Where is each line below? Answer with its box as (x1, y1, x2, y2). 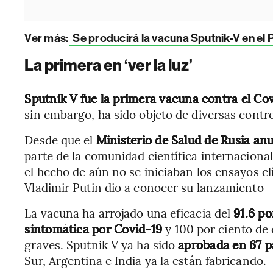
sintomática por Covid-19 (24, 221, 166, 236)
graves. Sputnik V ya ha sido (24, 236, 179, 252)
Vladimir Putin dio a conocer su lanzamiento (24, 179, 264, 195)
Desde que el (24, 132, 96, 147)
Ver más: (24, 31, 69, 45)
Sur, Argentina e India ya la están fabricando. (24, 252, 266, 268)
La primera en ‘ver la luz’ (24, 56, 193, 75)
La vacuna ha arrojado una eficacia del (24, 205, 234, 221)
